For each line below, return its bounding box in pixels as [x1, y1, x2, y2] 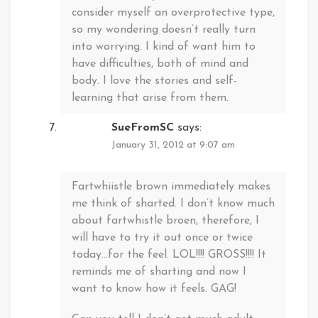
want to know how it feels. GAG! [72, 283, 236, 295]
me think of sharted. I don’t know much [72, 198, 275, 210]
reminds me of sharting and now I [72, 266, 246, 278]
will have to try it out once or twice [72, 232, 253, 244]
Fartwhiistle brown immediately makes [72, 181, 270, 193]
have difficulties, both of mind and [72, 58, 248, 70]
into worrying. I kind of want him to [72, 41, 256, 53]
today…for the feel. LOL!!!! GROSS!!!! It [72, 249, 266, 261]
